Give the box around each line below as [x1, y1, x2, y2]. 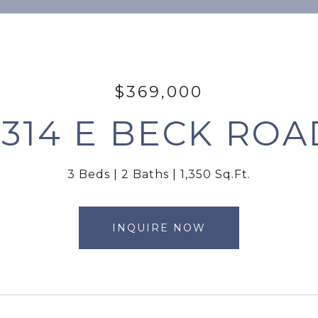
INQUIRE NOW [112, 221, 206, 234]
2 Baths [121, 168, 169, 181]
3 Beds [67, 168, 110, 181]
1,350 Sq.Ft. [180, 168, 251, 181]
